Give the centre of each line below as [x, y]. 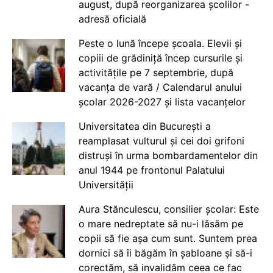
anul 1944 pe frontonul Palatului [151, 170]
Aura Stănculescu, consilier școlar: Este [168, 209]
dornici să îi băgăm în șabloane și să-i [165, 253]
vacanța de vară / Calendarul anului [160, 87]
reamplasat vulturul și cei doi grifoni [161, 141]
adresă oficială [112, 19]
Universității [106, 185]
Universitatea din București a [144, 126]
